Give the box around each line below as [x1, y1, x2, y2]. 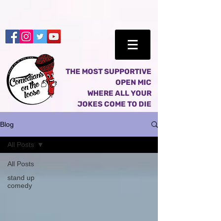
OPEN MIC [115, 78, 151, 87]
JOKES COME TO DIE [77, 100, 151, 109]
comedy [7, 182, 32, 189]
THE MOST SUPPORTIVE [66, 67, 151, 76]
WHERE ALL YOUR [86, 89, 151, 98]
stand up [7, 174, 35, 182]
